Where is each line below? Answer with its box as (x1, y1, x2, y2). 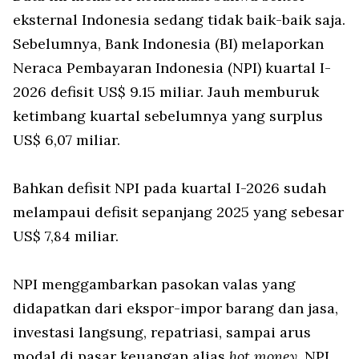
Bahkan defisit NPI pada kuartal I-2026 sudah (13, 178, 326, 197)
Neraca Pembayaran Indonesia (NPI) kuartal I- (13, 58, 331, 77)
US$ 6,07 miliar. (13, 130, 120, 149)
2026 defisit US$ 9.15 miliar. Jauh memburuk (13, 82, 319, 101)
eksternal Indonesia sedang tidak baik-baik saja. (13, 10, 345, 29)
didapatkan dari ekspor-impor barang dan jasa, (13, 298, 338, 317)
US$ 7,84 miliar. (13, 226, 123, 245)
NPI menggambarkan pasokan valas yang (13, 274, 296, 293)
